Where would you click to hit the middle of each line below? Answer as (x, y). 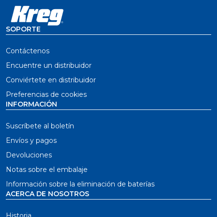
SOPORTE (23, 29)
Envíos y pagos (31, 140)
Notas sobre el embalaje (47, 170)
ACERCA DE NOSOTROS (47, 194)
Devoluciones (29, 155)
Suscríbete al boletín (40, 126)
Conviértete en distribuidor (51, 80)
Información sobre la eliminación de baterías (80, 184)
